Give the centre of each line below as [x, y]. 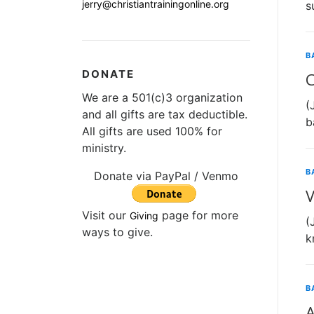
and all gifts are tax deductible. [165, 114]
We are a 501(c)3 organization [162, 97]
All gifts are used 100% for [152, 131]
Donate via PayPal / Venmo [166, 176]
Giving [144, 215]
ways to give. [117, 232]
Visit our [106, 215]
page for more [198, 215]
